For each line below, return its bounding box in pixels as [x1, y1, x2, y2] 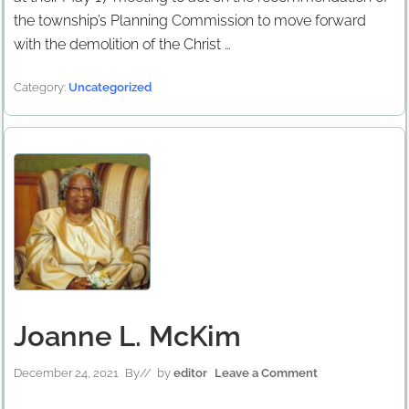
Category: [14, 80, 68, 94]
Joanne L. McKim [14, 320, 241, 352]
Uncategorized [68, 80, 152, 94]
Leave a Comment [215, 366, 318, 380]
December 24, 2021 [14, 366, 118, 380]
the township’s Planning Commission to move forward [14, 12, 366, 29]
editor [173, 366, 207, 380]
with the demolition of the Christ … [14, 36, 231, 53]
